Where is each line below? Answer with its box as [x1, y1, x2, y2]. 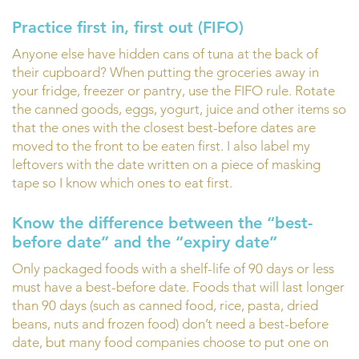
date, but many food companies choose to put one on [12, 333, 329, 350]
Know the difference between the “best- [12, 212, 313, 232]
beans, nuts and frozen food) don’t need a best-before [12, 315, 329, 332]
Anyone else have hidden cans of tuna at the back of [12, 46, 318, 63]
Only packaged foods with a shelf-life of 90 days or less [12, 260, 334, 276]
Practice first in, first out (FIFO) [12, 18, 244, 38]
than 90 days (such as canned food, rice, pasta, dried [12, 296, 318, 313]
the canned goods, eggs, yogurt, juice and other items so [12, 101, 346, 118]
